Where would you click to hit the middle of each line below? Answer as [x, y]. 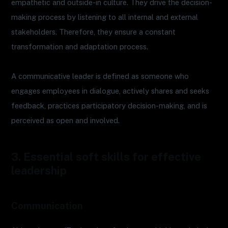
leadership [39, 171]
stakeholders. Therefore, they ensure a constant [94, 32]
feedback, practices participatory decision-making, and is [109, 106]
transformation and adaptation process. [80, 47]
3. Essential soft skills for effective [106, 157]
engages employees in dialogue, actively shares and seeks [110, 91]
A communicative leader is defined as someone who [100, 76]
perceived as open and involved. [66, 121]
